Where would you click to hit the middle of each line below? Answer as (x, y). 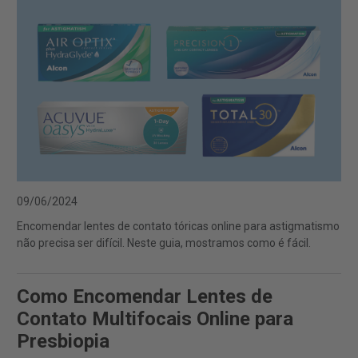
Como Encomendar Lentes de (145, 297)
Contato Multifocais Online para (155, 319)
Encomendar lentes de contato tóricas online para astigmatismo (178, 227)
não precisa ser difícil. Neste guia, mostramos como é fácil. (164, 243)
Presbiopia (63, 342)
